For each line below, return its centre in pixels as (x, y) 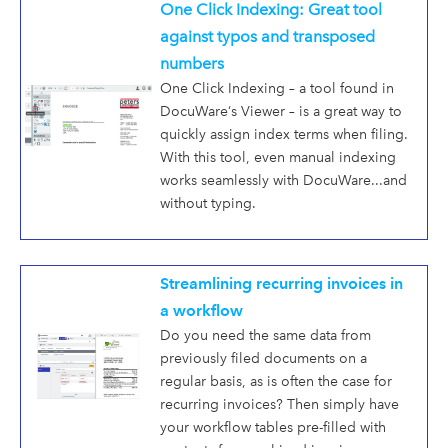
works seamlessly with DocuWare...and (283, 181)
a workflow (201, 311)
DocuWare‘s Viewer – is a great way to (281, 112)
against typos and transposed (267, 37)
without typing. (210, 204)
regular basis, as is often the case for (276, 382)
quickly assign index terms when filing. (284, 135)
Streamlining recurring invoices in (281, 284)
